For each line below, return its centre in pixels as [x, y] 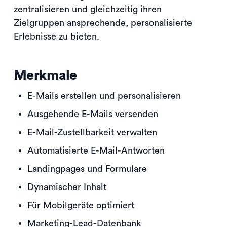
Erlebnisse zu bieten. [56, 36]
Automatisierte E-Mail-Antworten [96, 150]
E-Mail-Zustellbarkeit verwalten [92, 132]
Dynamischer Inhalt [67, 187]
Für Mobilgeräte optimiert [81, 205]
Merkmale [45, 75]
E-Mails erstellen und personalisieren [104, 96]
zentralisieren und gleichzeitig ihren [88, 9]
